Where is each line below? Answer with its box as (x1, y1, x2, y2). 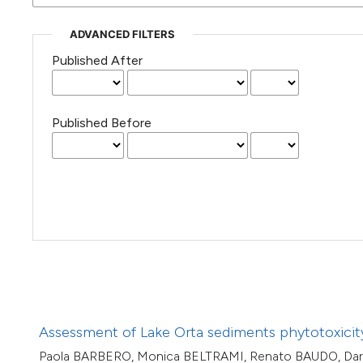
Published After (51, 53, 143, 69)
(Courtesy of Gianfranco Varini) (169, 6, 310, 19)
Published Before (51, 115, 152, 131)
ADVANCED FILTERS (69, 28, 175, 41)
